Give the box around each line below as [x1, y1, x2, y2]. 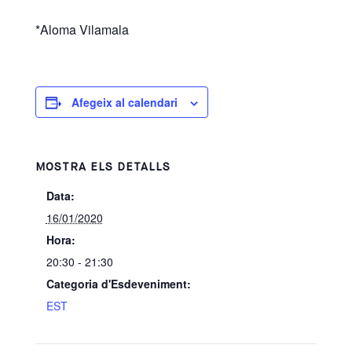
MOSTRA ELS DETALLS [35, 162, 170, 173]
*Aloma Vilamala [35, 20, 129, 38]
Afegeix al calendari [71, 94, 178, 110]
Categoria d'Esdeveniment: [46, 276, 191, 291]
